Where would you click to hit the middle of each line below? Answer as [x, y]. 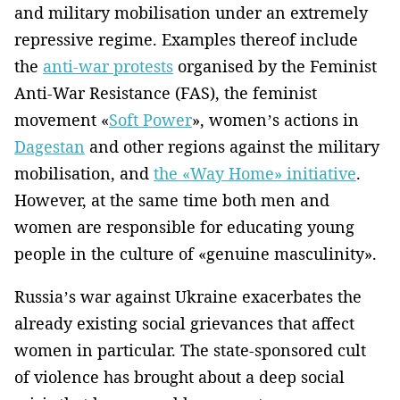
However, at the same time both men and [172, 200]
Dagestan [50, 147]
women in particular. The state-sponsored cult [190, 350]
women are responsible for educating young [184, 227]
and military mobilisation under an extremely [191, 13]
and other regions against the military [232, 147]
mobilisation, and [84, 174]
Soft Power [150, 120]
